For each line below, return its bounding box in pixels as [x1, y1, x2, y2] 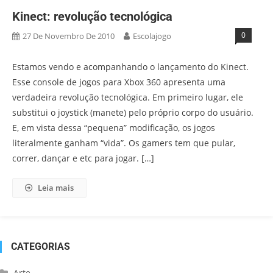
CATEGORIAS [11, 241, 70, 252]
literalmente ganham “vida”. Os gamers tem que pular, [12, 137, 235, 149]
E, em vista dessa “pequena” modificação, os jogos [12, 122, 215, 133]
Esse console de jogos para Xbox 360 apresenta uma [12, 76, 225, 88]
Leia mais [38, 182, 74, 193]
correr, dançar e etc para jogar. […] [12, 152, 154, 164]
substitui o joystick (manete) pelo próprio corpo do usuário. [12, 107, 253, 118]
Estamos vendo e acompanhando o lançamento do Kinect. [12, 61, 249, 73]
